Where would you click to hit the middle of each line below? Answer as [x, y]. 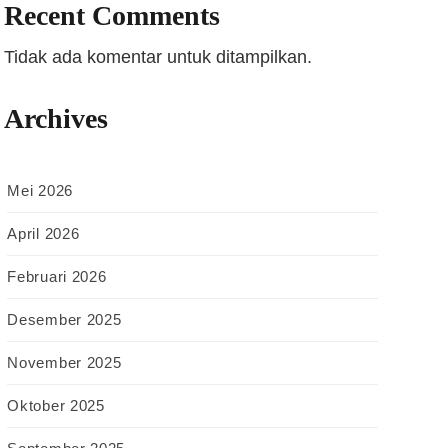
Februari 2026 [57, 277]
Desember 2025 [64, 320]
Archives [56, 119]
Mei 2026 [40, 191]
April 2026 [43, 234]
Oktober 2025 [56, 406]
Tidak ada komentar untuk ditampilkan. [158, 57]
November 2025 [64, 363]
